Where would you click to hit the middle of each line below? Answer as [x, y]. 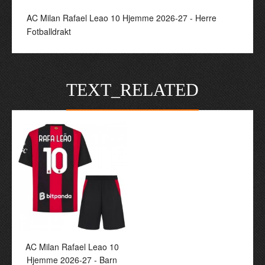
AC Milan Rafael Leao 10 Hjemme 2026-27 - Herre [122, 18]
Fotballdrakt [49, 31]
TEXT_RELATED [132, 90]
